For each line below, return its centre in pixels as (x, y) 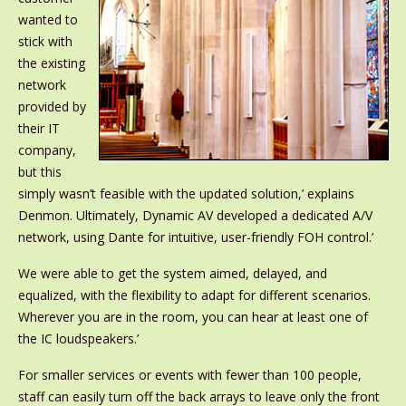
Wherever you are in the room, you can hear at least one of (193, 317)
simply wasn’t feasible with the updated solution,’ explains (186, 193)
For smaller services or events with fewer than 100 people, (189, 375)
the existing (51, 63)
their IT (39, 128)
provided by (52, 106)
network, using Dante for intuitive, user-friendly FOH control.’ (195, 237)
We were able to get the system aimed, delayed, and (172, 273)
